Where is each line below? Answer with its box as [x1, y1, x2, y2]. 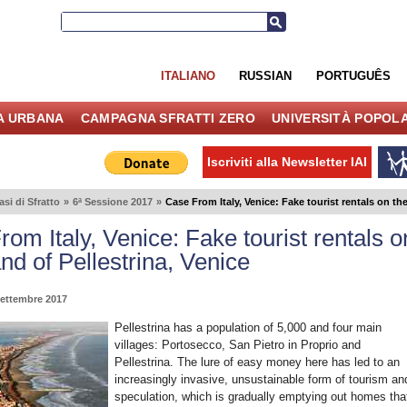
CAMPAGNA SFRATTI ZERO [80, 110, 255, 125]
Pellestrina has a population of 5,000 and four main [114, 320, 382, 334]
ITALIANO [160, 68, 215, 83]
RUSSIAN [239, 68, 293, 83]
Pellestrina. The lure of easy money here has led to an [114, 354, 400, 369]
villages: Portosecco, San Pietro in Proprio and [114, 337, 361, 352]
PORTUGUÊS [315, 68, 391, 83]
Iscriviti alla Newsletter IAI [207, 154, 368, 169]
